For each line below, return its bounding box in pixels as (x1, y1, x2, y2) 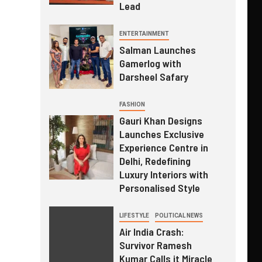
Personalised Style (119, 181, 200, 194)
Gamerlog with (119, 56, 181, 70)
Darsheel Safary (119, 70, 188, 83)
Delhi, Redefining (119, 154, 191, 167)
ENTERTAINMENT (119, 30, 169, 37)
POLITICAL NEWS (154, 212, 203, 219)
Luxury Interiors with (119, 167, 208, 181)
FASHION (119, 101, 145, 108)
